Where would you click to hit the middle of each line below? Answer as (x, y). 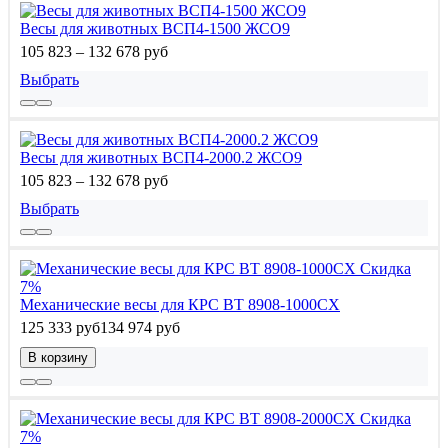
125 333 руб (60, 327)
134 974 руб (140, 327)
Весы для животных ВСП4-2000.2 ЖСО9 (161, 157)
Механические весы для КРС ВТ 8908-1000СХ (180, 304)
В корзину (58, 357)
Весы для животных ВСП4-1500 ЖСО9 (155, 28)
